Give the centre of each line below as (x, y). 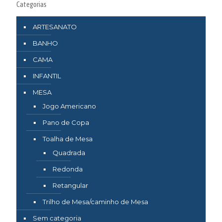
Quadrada (69, 152)
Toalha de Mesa (68, 139)
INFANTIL (47, 76)
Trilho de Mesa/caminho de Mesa (95, 201)
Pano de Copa (66, 122)
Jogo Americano (69, 106)
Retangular (70, 185)
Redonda (68, 169)
